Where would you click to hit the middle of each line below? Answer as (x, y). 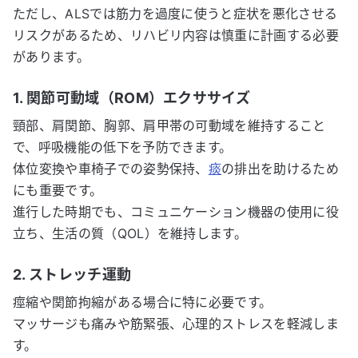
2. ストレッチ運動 (72, 274)
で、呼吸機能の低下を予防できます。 (123, 147)
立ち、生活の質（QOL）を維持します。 (130, 233)
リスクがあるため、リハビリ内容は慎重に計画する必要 (176, 35)
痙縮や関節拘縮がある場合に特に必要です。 (143, 302)
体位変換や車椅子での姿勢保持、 (111, 169)
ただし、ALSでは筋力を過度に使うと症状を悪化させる (175, 14)
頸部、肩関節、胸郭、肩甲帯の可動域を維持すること (169, 125)
